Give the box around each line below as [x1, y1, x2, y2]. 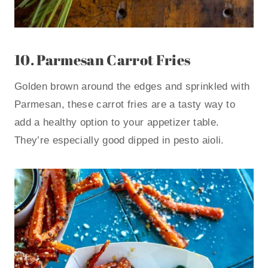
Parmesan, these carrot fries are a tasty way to [14, 99, 235, 111]
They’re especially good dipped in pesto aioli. [14, 135, 224, 147]
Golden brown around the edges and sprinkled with [14, 81, 250, 93]
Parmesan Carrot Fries [36, 50, 191, 70]
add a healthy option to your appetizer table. [14, 117, 220, 129]
